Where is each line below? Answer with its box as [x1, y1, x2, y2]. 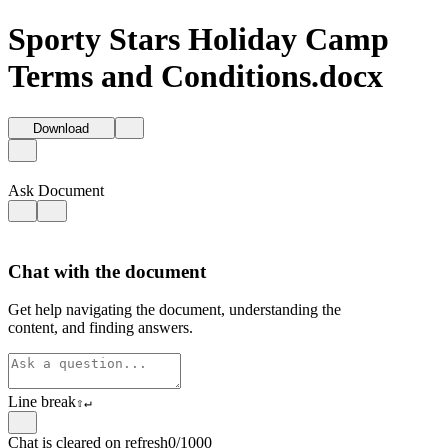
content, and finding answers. [8, 319, 193, 337]
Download [29, 121, 94, 137]
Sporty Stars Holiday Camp [8, 21, 389, 58]
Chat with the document [8, 260, 206, 282]
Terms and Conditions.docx [8, 58, 383, 95]
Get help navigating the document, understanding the [8, 301, 341, 319]
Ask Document [8, 181, 104, 199]
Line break [8, 393, 76, 411]
